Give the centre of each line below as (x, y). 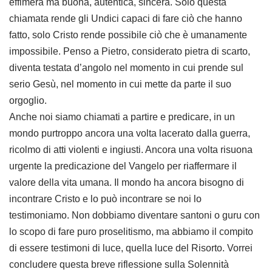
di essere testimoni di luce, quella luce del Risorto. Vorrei (131, 248)
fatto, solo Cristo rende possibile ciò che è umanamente (128, 35)
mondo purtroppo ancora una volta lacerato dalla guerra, (130, 133)
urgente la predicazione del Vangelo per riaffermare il (123, 166)
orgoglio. (28, 100)
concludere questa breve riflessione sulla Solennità (119, 264)
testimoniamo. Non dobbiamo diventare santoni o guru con (134, 215)
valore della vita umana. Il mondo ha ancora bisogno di (127, 182)
